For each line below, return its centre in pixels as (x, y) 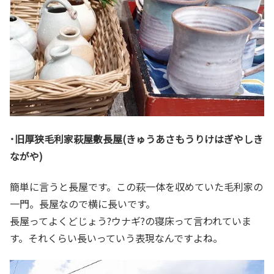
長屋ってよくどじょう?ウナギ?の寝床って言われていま (131, 220)
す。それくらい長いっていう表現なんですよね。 (116, 238)
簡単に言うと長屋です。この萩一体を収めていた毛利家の (136, 186)
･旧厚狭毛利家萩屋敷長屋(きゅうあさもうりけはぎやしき (136, 139)
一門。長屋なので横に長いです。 (83, 203)
